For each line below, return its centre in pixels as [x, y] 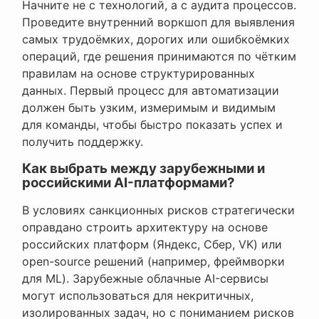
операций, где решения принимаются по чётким [159, 57]
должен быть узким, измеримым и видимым [149, 108]
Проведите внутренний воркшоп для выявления [158, 22]
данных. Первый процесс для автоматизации [151, 91]
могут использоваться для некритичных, [138, 296]
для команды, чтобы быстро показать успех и [152, 125]
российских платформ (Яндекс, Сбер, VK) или [152, 245]
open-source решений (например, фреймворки [153, 262]
